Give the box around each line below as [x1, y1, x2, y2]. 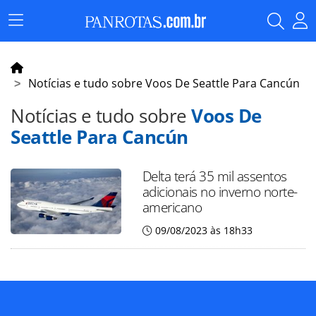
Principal [15, 33, 57, 48]
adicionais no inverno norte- [142, 182, 298, 201]
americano [142, 197, 202, 217]
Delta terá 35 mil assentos [142, 166, 287, 186]
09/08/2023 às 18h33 [154, 224, 253, 237]
